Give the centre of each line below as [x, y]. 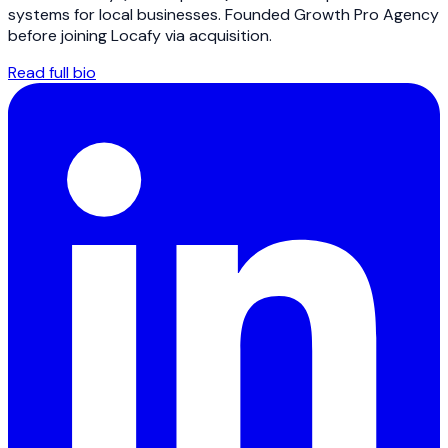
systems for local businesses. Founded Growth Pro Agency [223, 14]
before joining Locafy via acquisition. [140, 35]
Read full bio [52, 72]
